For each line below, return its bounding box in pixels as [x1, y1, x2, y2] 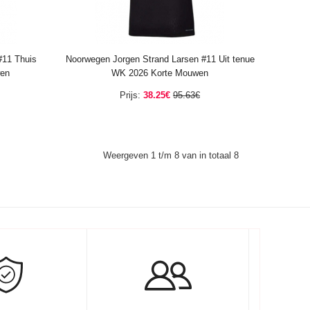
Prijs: [120, 90, 140, 100]
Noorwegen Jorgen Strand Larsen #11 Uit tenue [65, 54, 255, 64]
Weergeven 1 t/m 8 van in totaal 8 [103, 150, 239, 161]
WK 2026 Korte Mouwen [111, 68, 208, 78]
